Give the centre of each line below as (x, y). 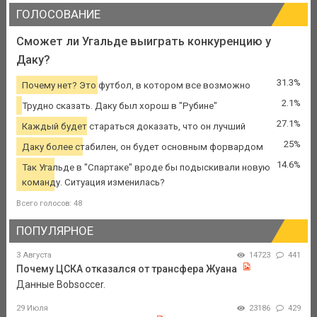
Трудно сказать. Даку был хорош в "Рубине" (119, 105)
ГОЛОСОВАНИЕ (58, 15)
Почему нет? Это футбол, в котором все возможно (136, 85)
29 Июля (32, 309)
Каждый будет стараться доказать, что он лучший (133, 126)
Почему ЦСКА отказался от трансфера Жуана (126, 269)
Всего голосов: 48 (49, 203)
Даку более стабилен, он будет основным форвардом (142, 146)
